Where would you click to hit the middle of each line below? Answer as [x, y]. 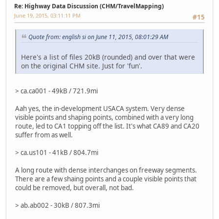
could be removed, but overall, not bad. [75, 187]
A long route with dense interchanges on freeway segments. [106, 170]
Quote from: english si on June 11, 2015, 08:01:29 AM [98, 37]
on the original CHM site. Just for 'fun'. [82, 66]
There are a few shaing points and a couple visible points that [106, 179]
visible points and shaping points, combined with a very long [104, 117]
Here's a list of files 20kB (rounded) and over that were [108, 57]
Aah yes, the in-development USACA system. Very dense [100, 108]
